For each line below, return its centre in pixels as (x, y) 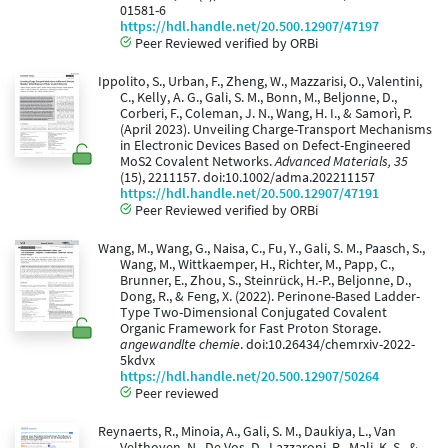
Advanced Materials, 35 (341, 162)
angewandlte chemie (180, 345)
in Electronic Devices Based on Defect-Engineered (265, 146)
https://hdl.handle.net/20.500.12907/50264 (249, 377)
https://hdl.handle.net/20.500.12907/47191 (249, 194)
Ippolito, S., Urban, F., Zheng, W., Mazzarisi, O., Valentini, (259, 82)
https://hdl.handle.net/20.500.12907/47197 (249, 27)
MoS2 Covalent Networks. (197, 162)
